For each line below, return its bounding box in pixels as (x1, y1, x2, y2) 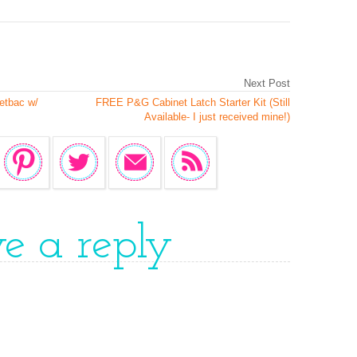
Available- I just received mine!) (144, 111, 290, 123)
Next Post (244, 77, 290, 89)
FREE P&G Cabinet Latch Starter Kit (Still (96, 96, 290, 108)
